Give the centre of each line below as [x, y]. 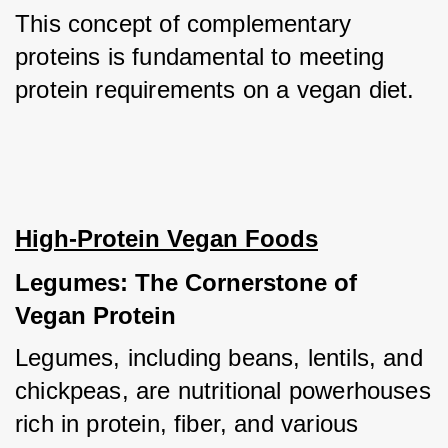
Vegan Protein [95, 315]
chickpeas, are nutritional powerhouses [223, 390]
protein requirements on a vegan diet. [215, 89]
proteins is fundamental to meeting [200, 56]
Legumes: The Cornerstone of [186, 282]
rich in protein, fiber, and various [187, 423]
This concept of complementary [183, 23]
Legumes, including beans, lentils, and [219, 357]
